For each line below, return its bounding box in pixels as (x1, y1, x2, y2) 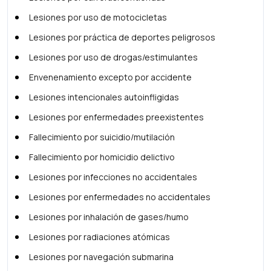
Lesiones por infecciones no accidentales (29, 171, 197, 183)
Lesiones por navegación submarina (29, 251, 174, 263)
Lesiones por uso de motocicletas (29, 11, 167, 23)
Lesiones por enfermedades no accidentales (29, 191, 211, 203)
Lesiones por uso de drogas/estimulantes (29, 51, 198, 63)
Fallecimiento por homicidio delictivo (29, 151, 175, 163)
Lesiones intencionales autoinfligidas (29, 91, 179, 103)
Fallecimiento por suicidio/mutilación (29, 131, 175, 143)
